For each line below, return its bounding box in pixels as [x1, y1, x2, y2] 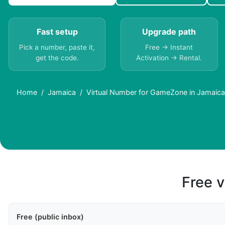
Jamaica [48, 88, 76, 97]
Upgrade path [142, 27, 196, 37]
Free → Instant [145, 43, 193, 52]
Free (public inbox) [17, 212, 84, 221]
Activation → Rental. [136, 54, 202, 62]
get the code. [35, 54, 79, 62]
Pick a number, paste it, [19, 43, 95, 52]
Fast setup [36, 27, 78, 37]
